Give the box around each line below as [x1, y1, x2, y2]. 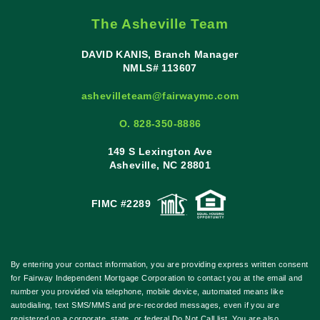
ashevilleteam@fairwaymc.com [81, 90, 239, 102]
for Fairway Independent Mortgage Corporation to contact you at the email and [11, 274, 303, 283]
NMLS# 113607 [123, 62, 197, 74]
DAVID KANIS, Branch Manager [81, 49, 239, 61]
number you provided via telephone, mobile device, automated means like [11, 287, 284, 296]
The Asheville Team [91, 16, 229, 32]
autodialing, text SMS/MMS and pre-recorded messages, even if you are [11, 301, 280, 310]
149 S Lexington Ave [107, 146, 213, 158]
